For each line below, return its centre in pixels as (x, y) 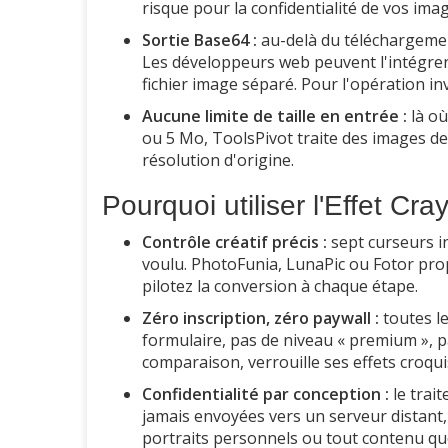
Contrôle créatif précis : (234, 242)
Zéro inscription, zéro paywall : (260, 318)
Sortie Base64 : (199, 40)
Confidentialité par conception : (265, 394)
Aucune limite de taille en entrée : (274, 116)
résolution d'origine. (218, 160)
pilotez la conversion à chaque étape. (280, 286)
